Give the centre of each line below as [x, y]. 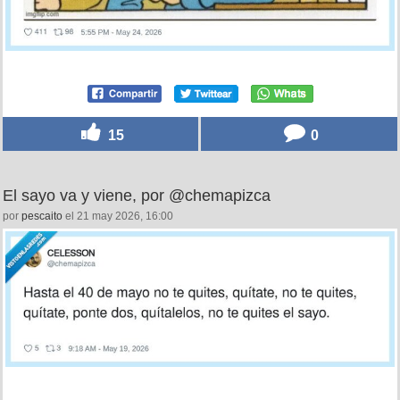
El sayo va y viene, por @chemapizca [137, 196]
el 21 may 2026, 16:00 [118, 217]
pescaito [42, 217]
